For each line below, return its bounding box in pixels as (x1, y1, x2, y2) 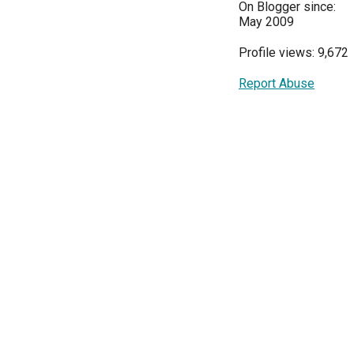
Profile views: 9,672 (239, 44, 348, 60)
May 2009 (239, 13, 294, 29)
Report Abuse (239, 75, 314, 91)
